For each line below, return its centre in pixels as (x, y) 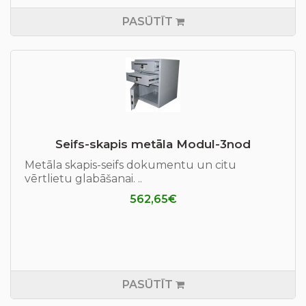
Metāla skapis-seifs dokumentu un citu (130, 165)
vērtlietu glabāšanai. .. (83, 179)
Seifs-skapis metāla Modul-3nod (153, 144)
